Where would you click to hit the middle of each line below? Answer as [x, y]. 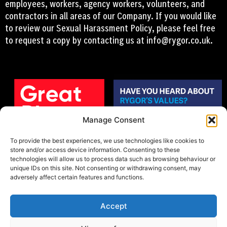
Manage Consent [113, 120]
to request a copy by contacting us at [75, 40]
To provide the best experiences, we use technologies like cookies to [107, 141]
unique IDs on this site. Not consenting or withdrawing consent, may [106, 168]
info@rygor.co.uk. [180, 40]
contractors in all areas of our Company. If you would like [111, 16]
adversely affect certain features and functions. [77, 177]
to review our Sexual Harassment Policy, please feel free [110, 28]
